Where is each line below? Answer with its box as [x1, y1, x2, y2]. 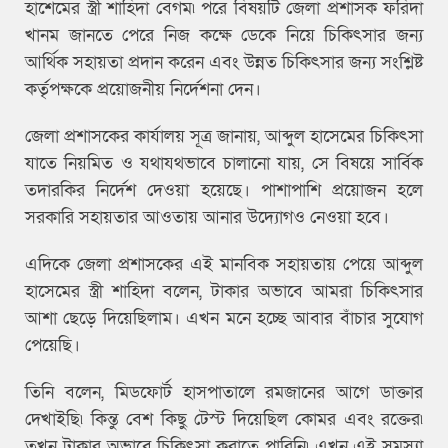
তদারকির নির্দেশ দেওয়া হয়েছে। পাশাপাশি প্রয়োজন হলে [25, 178, 423, 202]
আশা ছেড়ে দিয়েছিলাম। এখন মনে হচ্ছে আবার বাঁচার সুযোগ [25, 306, 423, 330]
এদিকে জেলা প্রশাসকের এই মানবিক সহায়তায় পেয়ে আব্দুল [25, 252, 423, 276]
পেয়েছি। [25, 333, 80, 357]
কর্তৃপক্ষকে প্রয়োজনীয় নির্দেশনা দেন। [25, 77, 261, 101]
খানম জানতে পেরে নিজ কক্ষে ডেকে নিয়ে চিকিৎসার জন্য [25, 23, 423, 47]
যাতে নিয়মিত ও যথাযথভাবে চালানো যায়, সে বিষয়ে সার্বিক [25, 151, 423, 175]
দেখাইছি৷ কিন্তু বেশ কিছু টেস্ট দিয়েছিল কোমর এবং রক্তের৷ [25, 407, 423, 431]
